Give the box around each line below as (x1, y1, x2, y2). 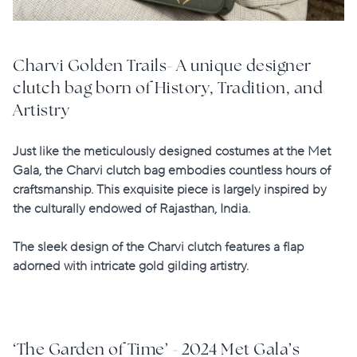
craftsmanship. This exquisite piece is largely (13, 182, 264, 198)
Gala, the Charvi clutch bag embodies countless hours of (13, 163, 331, 179)
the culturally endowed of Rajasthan (13, 201, 214, 218)
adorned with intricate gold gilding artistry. (13, 258, 249, 275)
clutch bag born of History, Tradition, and (13, 80, 323, 98)
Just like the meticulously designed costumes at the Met (13, 143, 331, 160)
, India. (214, 201, 250, 218)
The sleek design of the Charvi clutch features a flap (13, 239, 304, 256)
